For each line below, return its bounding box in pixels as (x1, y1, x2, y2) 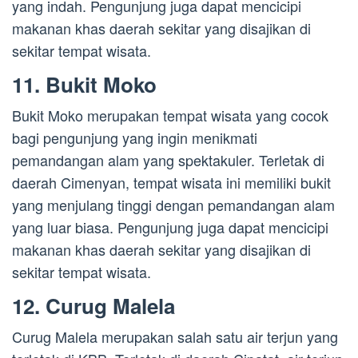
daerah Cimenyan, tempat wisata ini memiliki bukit (12, 172, 331, 193)
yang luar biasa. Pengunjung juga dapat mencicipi (12, 217, 328, 238)
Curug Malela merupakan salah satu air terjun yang (12, 326, 338, 348)
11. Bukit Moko (12, 70, 157, 100)
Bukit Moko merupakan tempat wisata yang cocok (12, 105, 328, 126)
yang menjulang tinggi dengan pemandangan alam (12, 194, 335, 216)
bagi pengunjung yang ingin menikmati (12, 127, 257, 149)
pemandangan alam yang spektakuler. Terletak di (12, 149, 324, 171)
